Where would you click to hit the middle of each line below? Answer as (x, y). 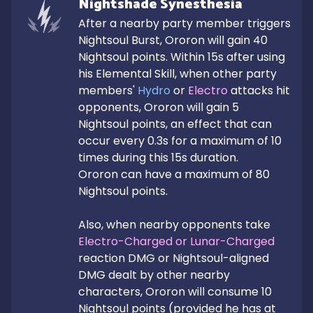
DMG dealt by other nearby (154, 275)
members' (108, 90)
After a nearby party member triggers (184, 23)
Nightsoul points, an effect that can (175, 124)
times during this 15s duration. (158, 158)
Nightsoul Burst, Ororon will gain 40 (173, 40)
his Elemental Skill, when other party (177, 74)
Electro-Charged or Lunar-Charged (176, 241)
